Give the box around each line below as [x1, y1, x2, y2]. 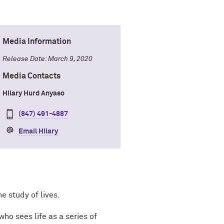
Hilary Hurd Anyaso [2, 90, 64, 97]
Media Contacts [2, 72, 60, 80]
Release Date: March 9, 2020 [2, 55, 92, 62]
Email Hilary [18, 128, 58, 135]
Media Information [2, 37, 71, 45]
